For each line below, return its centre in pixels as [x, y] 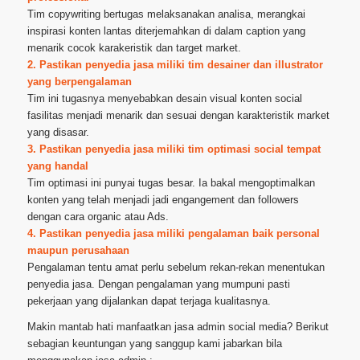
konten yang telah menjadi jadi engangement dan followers [163, 200]
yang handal [57, 166]
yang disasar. [58, 133]
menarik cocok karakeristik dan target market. [134, 48]
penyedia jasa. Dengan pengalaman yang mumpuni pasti [158, 284]
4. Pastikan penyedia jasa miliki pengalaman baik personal [173, 234]
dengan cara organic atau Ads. [98, 217]
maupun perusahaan [78, 251]
